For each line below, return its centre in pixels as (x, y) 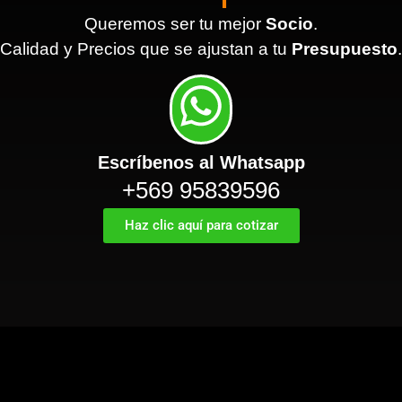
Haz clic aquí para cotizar (201, 226)
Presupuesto (345, 48)
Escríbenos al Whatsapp (201, 163)
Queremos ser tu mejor (175, 23)
